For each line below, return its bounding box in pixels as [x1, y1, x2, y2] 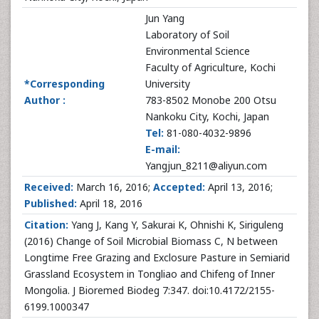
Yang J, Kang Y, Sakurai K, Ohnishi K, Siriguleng [68, 218, 283, 231]
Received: [24, 180, 73, 194]
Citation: [24, 218, 68, 231]
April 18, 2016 [77, 197, 142, 210]
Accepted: [153, 180, 205, 194]
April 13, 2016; [205, 180, 273, 194]
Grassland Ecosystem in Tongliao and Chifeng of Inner [24, 267, 275, 281]
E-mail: [145, 142, 180, 156]
